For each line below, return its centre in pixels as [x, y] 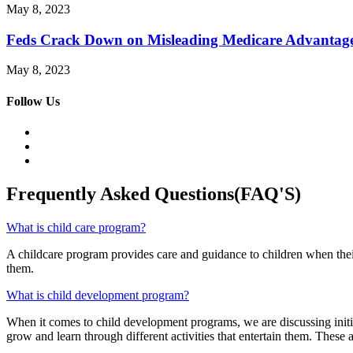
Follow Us [33, 101]
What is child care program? [76, 227]
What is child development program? [98, 295]
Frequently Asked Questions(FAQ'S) [154, 193]
